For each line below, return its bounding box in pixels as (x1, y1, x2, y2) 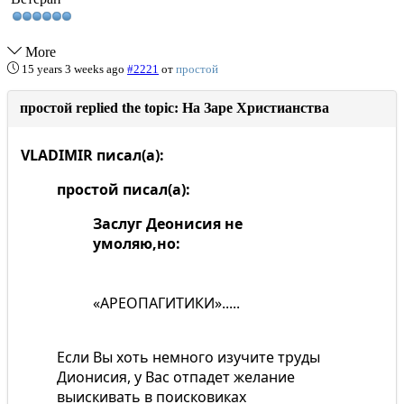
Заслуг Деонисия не (93, 214, 243, 234)
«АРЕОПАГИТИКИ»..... (93, 293, 240, 313)
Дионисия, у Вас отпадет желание (57, 367, 295, 387)
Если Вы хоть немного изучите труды (57, 347, 320, 367)
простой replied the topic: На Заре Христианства (20, 100, 329, 115)
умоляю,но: (93, 234, 180, 253)
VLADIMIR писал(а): (21, 145, 164, 165)
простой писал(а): (57, 179, 190, 199)
